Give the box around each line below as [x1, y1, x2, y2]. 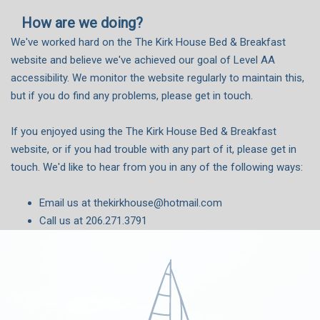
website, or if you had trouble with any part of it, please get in [11, 142, 296, 156]
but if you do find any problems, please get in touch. [11, 89, 253, 102]
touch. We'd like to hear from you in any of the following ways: [11, 160, 303, 174]
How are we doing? [21, 14, 143, 31]
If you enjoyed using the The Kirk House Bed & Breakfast [11, 124, 276, 138]
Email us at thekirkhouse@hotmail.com [39, 196, 222, 209]
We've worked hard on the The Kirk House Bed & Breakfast [11, 35, 286, 49]
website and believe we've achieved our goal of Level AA [11, 53, 275, 66]
